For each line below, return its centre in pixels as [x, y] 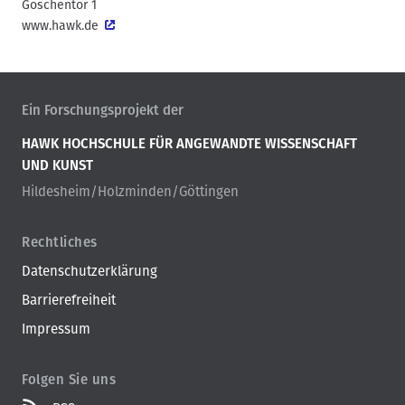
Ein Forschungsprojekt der [103, 110]
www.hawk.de [60, 25]
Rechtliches [60, 242]
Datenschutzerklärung [89, 271]
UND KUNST [57, 165]
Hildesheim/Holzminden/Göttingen [130, 191]
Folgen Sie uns [69, 379]
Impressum [56, 329]
